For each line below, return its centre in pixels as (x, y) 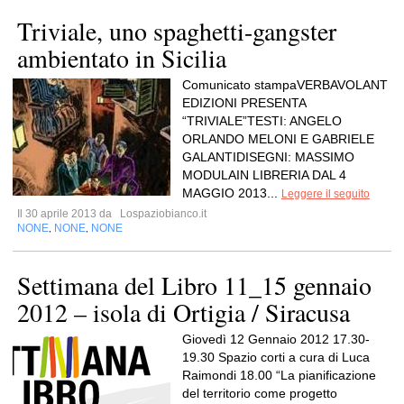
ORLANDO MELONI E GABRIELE (278, 139)
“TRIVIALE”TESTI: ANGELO (262, 121)
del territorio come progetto (260, 393)
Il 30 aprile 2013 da (67, 214)
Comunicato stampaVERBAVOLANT (285, 85)
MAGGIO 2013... (232, 193)
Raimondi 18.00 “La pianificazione (279, 375)
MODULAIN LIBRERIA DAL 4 (264, 175)
